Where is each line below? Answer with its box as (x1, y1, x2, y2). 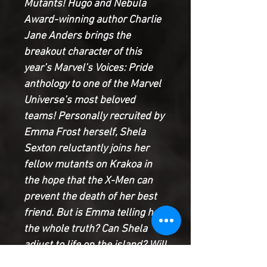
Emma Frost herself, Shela (24, 126, 145, 139)
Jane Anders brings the (24, 29, 131, 42)
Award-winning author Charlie (24, 13, 161, 26)
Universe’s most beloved (24, 94, 135, 107)
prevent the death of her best (24, 190, 157, 203)
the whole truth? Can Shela (24, 222, 147, 235)
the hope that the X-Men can (24, 174, 153, 187)
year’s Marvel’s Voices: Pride (24, 61, 153, 74)
